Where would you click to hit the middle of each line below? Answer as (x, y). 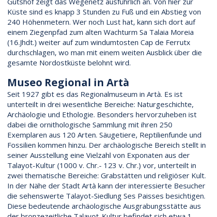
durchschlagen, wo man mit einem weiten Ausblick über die (105, 52)
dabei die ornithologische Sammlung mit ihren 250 (90, 124)
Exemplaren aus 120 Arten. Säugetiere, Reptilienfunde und (104, 134)
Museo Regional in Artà (68, 82)
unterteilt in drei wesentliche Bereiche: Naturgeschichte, (101, 104)
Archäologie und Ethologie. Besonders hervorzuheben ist (102, 114)
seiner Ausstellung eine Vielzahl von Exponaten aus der (99, 155)
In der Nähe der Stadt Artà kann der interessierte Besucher (106, 185)
